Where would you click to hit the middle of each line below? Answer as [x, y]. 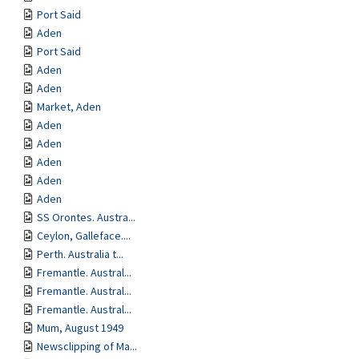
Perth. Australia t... [80, 254]
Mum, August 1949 [80, 328]
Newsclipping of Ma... [87, 346]
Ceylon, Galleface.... [84, 236]
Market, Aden [69, 107]
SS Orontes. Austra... [86, 217]
